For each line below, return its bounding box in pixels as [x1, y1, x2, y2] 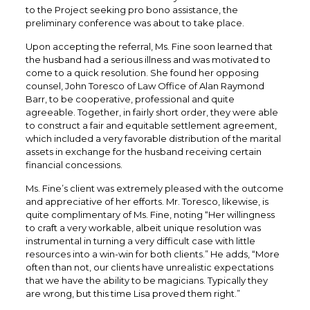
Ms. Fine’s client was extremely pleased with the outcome [25, 183, 284, 194]
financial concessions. [25, 159, 122, 170]
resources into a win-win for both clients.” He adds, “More [25, 248, 280, 259]
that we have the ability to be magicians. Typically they [25, 275, 268, 286]
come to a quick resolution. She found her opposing [25, 67, 259, 78]
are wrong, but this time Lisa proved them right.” [25, 288, 240, 299]
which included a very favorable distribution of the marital [25, 133, 281, 144]
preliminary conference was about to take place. [25, 17, 244, 28]
